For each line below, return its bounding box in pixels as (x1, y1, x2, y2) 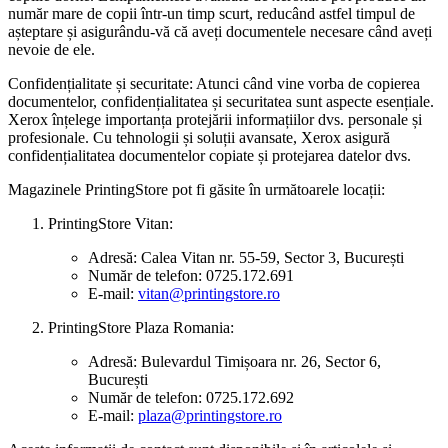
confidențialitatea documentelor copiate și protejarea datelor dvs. (8, 146, 411, 164)
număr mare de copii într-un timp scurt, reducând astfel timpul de (8, 4, 415, 22)
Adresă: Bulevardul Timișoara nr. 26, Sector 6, (88, 352, 381, 370)
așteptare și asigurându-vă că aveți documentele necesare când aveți (8, 22, 432, 40)
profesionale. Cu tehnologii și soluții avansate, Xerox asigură (8, 128, 390, 146)
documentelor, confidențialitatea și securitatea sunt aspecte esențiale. (8, 92, 434, 110)
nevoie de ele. (8, 40, 95, 58)
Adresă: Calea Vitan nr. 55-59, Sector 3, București (88, 248, 404, 266)
